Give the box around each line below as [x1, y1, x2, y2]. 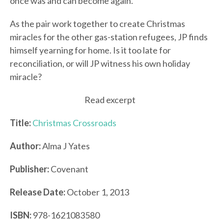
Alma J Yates [41, 140, 90, 152]
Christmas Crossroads [32, 117, 116, 129]
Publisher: [10, 164, 49, 175]
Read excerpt [84, 94, 136, 106]
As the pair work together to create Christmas [10, 18, 185, 29]
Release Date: [10, 187, 65, 198]
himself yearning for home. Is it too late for [10, 45, 171, 56]
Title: [10, 117, 31, 129]
